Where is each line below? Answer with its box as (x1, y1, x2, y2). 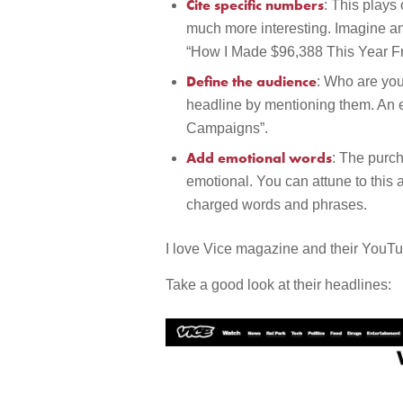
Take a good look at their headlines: (166, 277, 392, 293)
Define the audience (186, 72, 318, 91)
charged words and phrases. (186, 197, 368, 213)
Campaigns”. (186, 121, 269, 137)
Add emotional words (186, 148, 333, 167)
